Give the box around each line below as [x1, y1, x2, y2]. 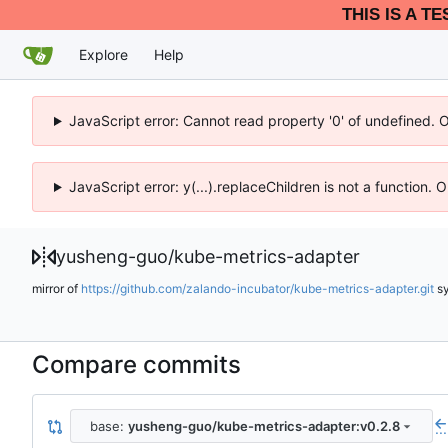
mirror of [32, 280, 81, 296]
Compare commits [32, 350, 241, 380]
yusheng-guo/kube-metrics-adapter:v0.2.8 [127, 417, 400, 434]
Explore [79, 45, 128, 63]
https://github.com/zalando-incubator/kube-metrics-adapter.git [81, 280, 434, 296]
